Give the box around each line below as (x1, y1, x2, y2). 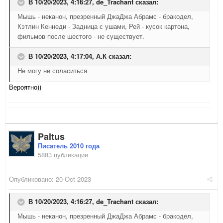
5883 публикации (38, 150, 88, 160)
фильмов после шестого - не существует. (17, 31, 144, 41)
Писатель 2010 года (38, 141, 100, 151)
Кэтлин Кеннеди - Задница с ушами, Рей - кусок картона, (17, 21, 190, 31)
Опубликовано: (9, 174, 56, 184)
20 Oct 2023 (56, 174, 91, 184)
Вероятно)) (9, 82, 41, 92)
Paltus (38, 130, 65, 143)
